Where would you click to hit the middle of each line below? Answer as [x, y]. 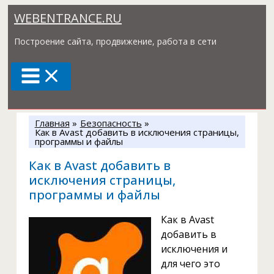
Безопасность [111, 123]
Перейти [25, 12]
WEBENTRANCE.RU [68, 18]
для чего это [190, 264]
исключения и [194, 249]
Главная [52, 123]
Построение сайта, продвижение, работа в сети [115, 41]
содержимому [38, 41]
